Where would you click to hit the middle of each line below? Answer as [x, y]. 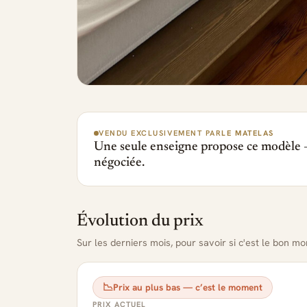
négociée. [119, 163]
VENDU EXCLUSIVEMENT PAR [160, 133]
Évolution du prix [140, 222]
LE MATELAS [248, 133]
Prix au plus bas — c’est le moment [188, 287]
